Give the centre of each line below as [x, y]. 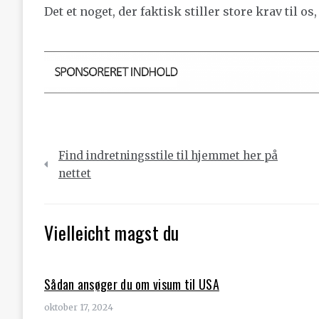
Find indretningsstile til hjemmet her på [168, 155]
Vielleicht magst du [112, 232]
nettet [75, 173]
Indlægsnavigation [108, 145]
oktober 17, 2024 [79, 307]
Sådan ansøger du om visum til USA [132, 284]
